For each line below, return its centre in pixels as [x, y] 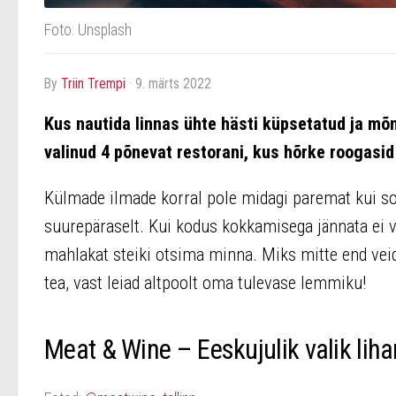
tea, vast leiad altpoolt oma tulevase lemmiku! [205, 283]
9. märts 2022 [173, 84]
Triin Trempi [93, 84]
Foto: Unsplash [88, 30]
